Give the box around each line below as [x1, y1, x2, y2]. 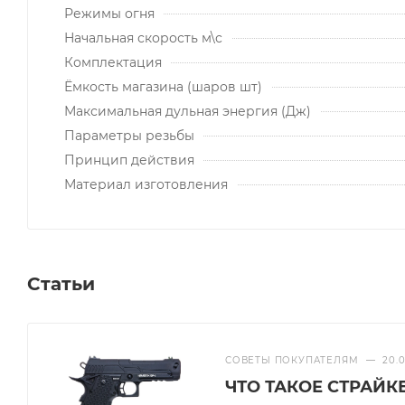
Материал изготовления [64, 175, 228, 193]
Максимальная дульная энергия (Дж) [64, 102, 311, 119]
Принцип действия [64, 151, 194, 168]
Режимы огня [64, 5, 155, 22]
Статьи [27, 272, 95, 295]
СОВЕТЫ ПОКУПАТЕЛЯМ [225, 353, 359, 366]
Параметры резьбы [64, 127, 194, 144]
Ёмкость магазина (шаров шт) [64, 78, 262, 95]
